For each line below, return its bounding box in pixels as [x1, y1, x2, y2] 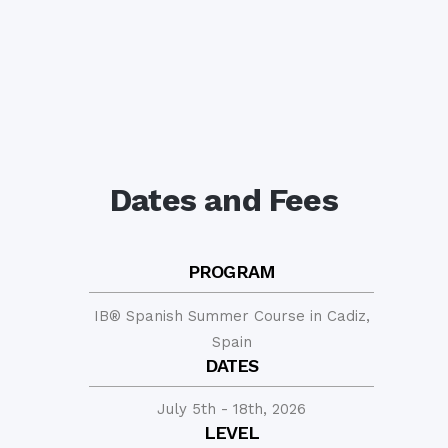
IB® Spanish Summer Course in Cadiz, [93, 306, 370, 325]
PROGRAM [187, 260, 276, 282]
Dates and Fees [110, 180, 338, 219]
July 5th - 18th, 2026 [157, 399, 306, 418]
